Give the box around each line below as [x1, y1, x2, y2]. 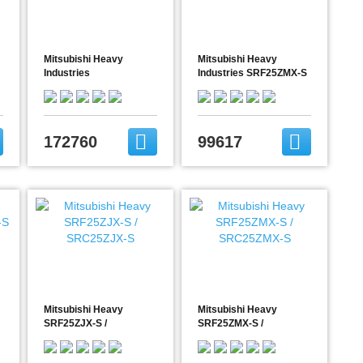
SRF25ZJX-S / [44, 318, 107, 329]
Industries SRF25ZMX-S [198, 67, 307, 79]
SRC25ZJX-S [44, 331, 104, 343]
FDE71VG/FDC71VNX [44, 81, 143, 92]
